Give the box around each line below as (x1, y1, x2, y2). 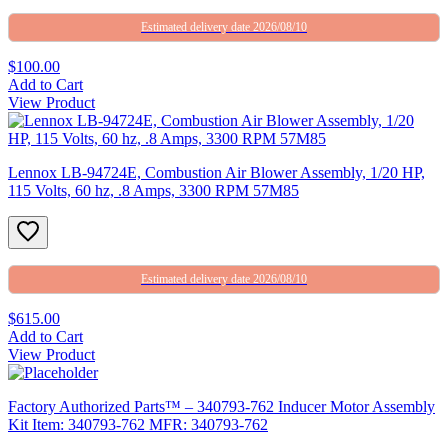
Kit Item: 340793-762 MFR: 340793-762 (8, 415, 268, 433)
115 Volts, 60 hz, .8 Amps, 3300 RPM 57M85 (8, 181, 299, 199)
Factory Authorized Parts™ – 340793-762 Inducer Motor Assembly (8, 397, 435, 415)
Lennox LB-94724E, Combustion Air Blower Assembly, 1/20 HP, (8, 163, 425, 181)
